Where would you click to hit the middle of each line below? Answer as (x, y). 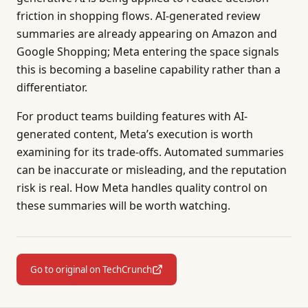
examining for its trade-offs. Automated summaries (150, 152)
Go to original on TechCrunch (91, 269)
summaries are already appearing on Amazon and (147, 34)
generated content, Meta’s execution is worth (135, 134)
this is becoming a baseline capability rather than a (148, 69)
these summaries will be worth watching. (123, 206)
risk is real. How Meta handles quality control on (142, 188)
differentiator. (52, 87)
